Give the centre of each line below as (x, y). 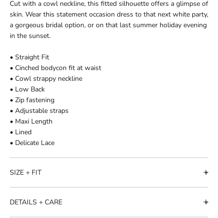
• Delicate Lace (32, 143)
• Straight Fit (29, 57)
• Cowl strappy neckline (46, 78)
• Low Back (27, 89)
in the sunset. (30, 36)
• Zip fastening (32, 100)
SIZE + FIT (26, 172)
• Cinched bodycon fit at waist (55, 68)
